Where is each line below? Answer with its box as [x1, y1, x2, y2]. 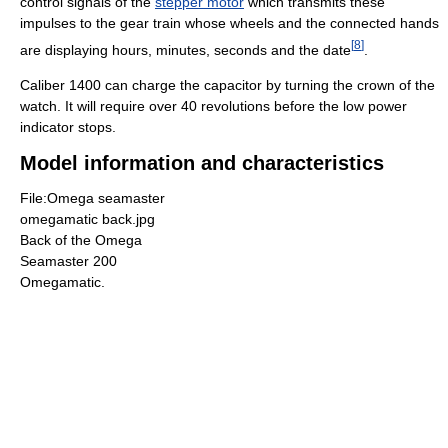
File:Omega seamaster [20, 190, 165, 207]
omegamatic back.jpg [20, 211, 155, 228]
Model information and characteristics [20, 152, 384, 175]
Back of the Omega [20, 232, 142, 249]
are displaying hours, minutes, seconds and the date [20, 41, 351, 58]
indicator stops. [20, 119, 116, 136]
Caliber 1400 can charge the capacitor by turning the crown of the [20, 77, 435, 94]
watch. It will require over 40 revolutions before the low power [20, 98, 407, 115]
